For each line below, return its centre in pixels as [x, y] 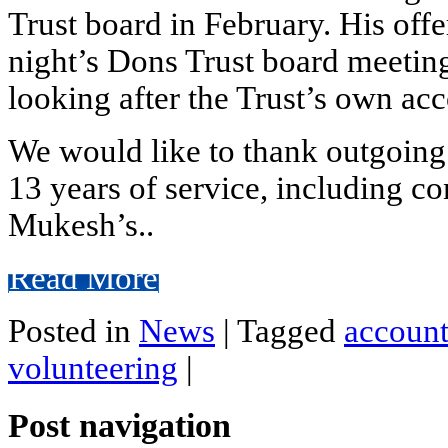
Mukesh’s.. [81, 225]
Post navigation [119, 425]
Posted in [73, 331]
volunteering [93, 368]
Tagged [290, 331]
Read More [83, 278]
